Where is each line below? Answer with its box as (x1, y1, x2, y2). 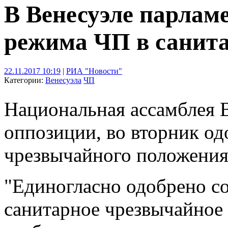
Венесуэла (45, 75, 81, 84)
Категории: (4, 75, 45, 84)
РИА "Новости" (66, 66, 122, 75)
